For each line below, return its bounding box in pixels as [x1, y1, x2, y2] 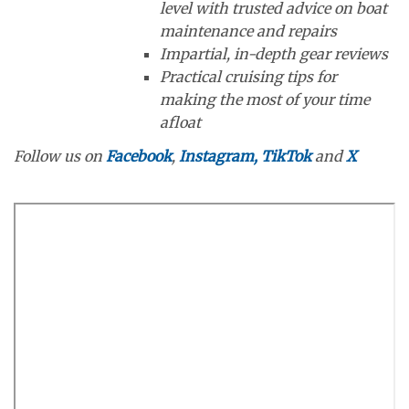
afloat [160, 112, 201, 131]
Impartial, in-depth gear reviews [160, 44, 388, 63]
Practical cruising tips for [160, 67, 337, 86]
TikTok [261, 147, 311, 166]
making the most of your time [160, 89, 370, 109]
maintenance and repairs [160, 21, 337, 40]
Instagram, [179, 147, 257, 166]
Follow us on [14, 147, 106, 166]
